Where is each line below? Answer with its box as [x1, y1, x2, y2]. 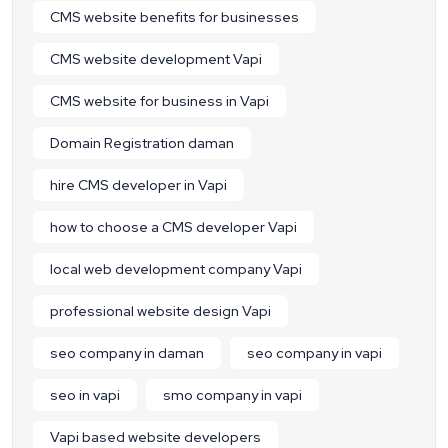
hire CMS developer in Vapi [50, 176, 227, 195]
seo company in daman [50, 344, 204, 363]
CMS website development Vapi [50, 50, 262, 69]
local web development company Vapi [50, 260, 302, 279]
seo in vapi [50, 386, 120, 405]
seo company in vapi [247, 344, 382, 363]
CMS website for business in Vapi [50, 92, 269, 111]
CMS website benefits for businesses [50, 8, 299, 27]
